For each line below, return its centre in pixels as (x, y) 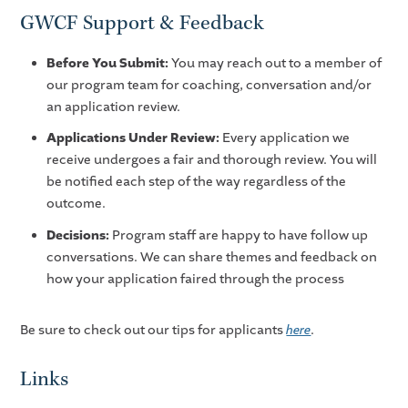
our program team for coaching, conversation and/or (209, 85)
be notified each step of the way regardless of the (196, 182)
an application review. (113, 107)
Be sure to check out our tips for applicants (153, 331)
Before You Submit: (107, 63)
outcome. (76, 204)
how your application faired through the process (195, 280)
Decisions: (77, 236)
